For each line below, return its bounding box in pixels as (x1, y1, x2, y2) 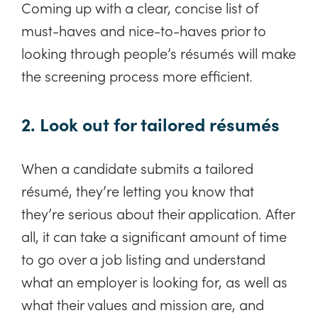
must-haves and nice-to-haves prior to (21, 20, 266, 40)
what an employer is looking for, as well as (21, 270, 287, 291)
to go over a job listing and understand (21, 248, 265, 268)
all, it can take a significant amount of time (21, 225, 287, 246)
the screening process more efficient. (21, 65, 253, 86)
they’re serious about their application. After (21, 202, 295, 223)
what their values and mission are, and (21, 293, 264, 314)
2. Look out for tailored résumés (21, 111, 280, 136)
